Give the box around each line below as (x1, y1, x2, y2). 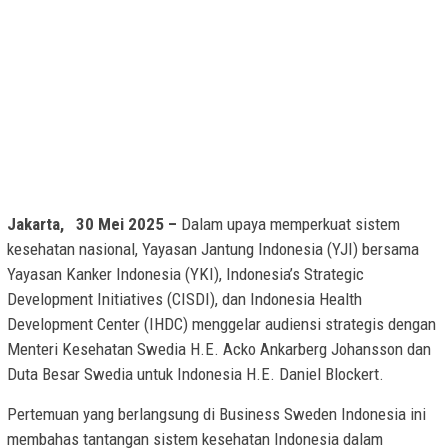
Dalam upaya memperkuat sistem (181, 214, 400, 235)
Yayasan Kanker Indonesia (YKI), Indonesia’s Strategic (7, 264, 364, 285)
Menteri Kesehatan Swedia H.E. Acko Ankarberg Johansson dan (7, 339, 431, 360)
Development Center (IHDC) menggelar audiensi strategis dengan (7, 314, 436, 335)
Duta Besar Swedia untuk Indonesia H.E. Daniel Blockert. (7, 364, 384, 385)
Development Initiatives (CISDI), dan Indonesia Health (7, 289, 362, 310)
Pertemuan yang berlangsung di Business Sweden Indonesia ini (7, 404, 426, 425)
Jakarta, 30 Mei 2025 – (7, 214, 181, 235)
